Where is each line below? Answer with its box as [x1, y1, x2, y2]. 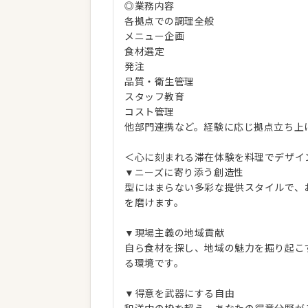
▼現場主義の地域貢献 [124, 228, 225, 239]
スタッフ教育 [124, 91, 185, 102]
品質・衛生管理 [124, 76, 195, 87]
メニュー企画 [124, 31, 185, 42]
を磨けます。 [124, 197, 184, 208]
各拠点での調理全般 [124, 16, 215, 27]
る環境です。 [124, 258, 184, 269]
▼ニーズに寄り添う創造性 [124, 167, 244, 178]
